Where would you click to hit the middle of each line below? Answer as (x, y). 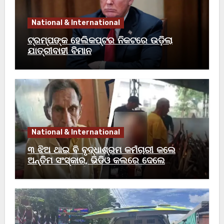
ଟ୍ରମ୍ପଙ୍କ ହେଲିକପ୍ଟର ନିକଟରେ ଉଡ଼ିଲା (100, 41)
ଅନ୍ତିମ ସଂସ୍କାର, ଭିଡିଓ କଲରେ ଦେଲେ (96, 161)
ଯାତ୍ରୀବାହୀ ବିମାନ (59, 51)
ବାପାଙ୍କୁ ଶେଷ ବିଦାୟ (65, 171)
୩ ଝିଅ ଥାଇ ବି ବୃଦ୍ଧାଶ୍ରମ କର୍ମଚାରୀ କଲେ (101, 150)
